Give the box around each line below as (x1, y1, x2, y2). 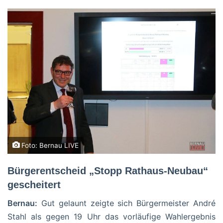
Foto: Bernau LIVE (19, 141, 79, 149)
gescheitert (7, 179, 61, 190)
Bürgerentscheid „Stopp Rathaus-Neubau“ (7, 165, 208, 176)
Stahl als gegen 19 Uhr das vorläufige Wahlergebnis (7, 211, 216, 222)
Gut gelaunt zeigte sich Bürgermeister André (37, 198, 216, 208)
